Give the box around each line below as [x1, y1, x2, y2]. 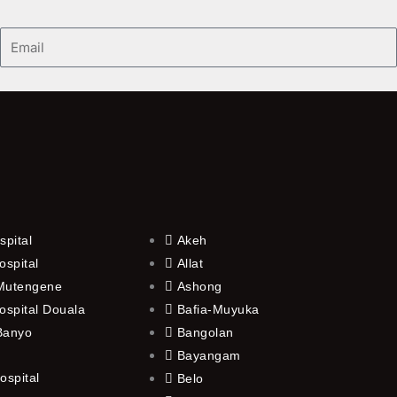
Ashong [176, 278, 222, 293]
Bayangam [176, 347, 241, 362]
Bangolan [176, 324, 234, 339]
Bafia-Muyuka [176, 301, 260, 316]
